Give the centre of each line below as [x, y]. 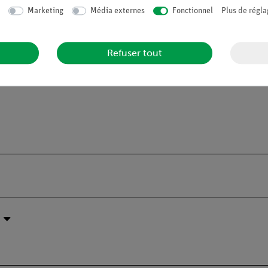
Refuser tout [134, 53]
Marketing [45, 11]
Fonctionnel [192, 11]
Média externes [118, 11]
